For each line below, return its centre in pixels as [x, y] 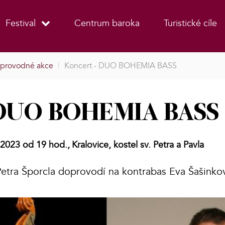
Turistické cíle [190, 23]
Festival [20, 23]
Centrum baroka [107, 23]
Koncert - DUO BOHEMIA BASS [121, 66]
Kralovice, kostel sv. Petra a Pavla [138, 145]
